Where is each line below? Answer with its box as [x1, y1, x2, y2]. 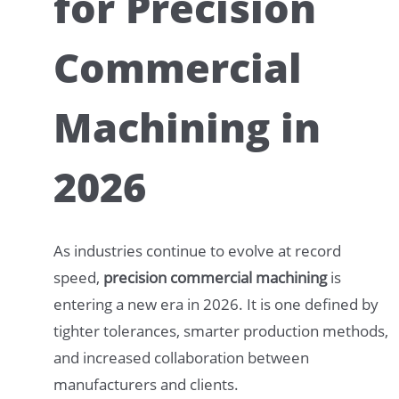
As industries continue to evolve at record [53, 240, 341, 261]
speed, [53, 266, 103, 288]
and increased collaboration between [53, 346, 309, 368]
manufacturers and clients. [53, 373, 239, 395]
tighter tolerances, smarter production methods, [53, 320, 388, 341]
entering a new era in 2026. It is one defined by [53, 293, 379, 314]
